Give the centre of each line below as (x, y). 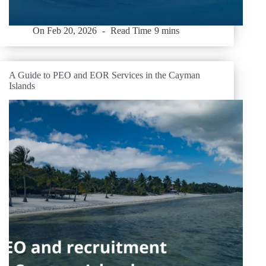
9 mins (167, 31)
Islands (22, 85)
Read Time (131, 31)
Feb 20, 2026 (72, 31)
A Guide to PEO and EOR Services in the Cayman (104, 75)
